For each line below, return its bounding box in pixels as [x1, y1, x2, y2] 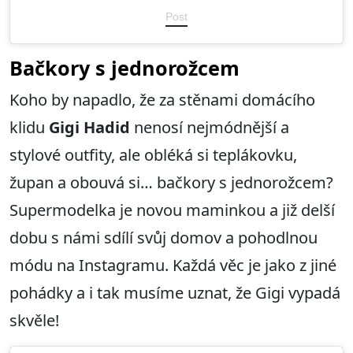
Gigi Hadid [49, 116, 130, 138]
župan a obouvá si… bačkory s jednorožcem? [9, 171, 333, 193]
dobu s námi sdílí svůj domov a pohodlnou [9, 226, 318, 248]
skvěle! [9, 309, 59, 331]
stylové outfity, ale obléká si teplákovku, [9, 143, 297, 165]
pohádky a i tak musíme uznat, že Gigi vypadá [9, 281, 340, 303]
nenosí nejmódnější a [130, 116, 289, 138]
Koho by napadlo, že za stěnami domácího [9, 88, 315, 110]
